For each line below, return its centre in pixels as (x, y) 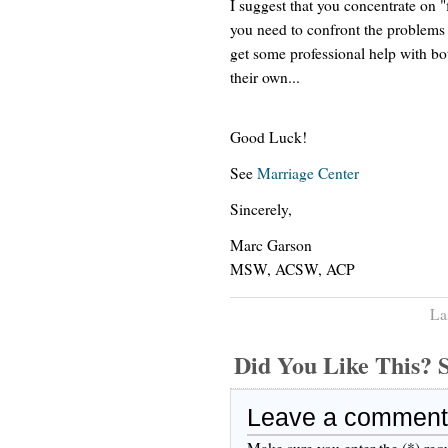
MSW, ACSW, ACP (292, 268)
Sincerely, (261, 208)
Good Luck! (268, 136)
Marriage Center (308, 172)
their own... (265, 76)
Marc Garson (271, 244)
